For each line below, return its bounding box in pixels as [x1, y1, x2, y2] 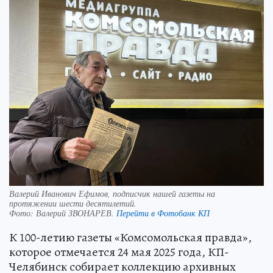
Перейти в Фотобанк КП [116, 207, 210, 219]
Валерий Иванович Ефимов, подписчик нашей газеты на [9, 188, 215, 200]
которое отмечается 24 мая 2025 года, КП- [9, 244, 229, 261]
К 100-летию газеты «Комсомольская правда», [9, 229, 252, 246]
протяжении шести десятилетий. [9, 197, 136, 210]
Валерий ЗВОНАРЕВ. [36, 207, 116, 219]
